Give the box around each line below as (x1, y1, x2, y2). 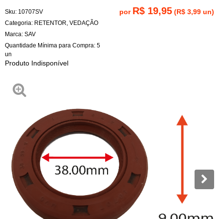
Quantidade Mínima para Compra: (5, 42, 97, 49)
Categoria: (5, 19, 33, 26)
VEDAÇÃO (69, 19, 98, 26)
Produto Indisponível (5, 59, 68, 67)
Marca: (5, 30, 24, 38)
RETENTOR (34, 19, 66, 26)
